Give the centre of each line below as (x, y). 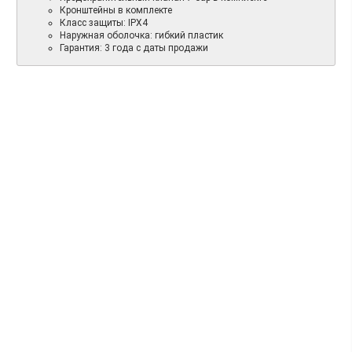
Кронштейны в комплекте (116, 11)
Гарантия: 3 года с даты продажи (134, 48)
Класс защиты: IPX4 (104, 23)
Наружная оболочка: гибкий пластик (141, 36)
